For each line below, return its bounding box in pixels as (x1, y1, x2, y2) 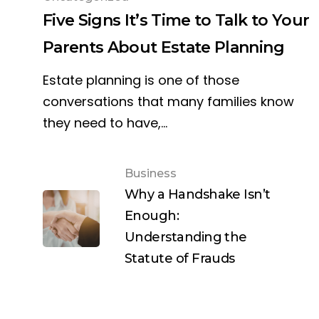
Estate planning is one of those (43, 71, 239, 90)
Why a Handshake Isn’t (125, 187, 271, 203)
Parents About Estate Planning (43, 38, 284, 58)
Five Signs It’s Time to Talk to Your (43, 11, 310, 31)
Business (125, 167, 177, 181)
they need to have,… (43, 114, 167, 132)
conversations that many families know (43, 93, 294, 111)
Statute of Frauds (125, 251, 235, 267)
